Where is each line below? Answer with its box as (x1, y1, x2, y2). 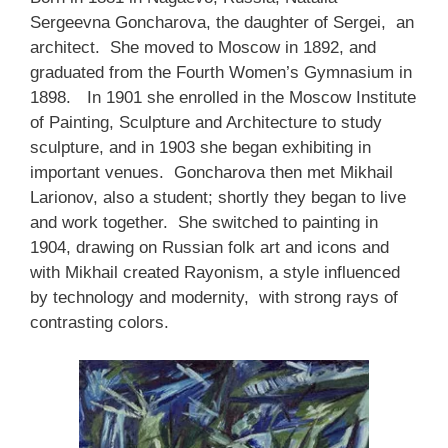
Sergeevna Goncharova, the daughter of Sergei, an (30, 12, 414, 32)
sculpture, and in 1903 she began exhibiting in (30, 137, 371, 157)
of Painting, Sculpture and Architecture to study (30, 112, 382, 132)
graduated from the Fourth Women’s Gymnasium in (30, 62, 412, 82)
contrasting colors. (30, 312, 169, 332)
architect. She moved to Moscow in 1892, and (30, 37, 376, 57)
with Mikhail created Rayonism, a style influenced (30, 262, 400, 282)
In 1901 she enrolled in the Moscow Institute (87, 87, 416, 107)
